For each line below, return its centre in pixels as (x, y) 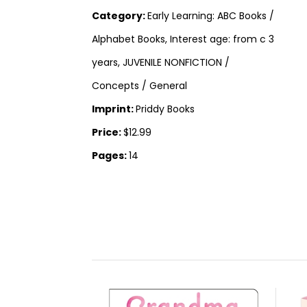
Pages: (111, 156)
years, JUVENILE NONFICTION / (161, 63)
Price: (108, 133)
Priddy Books (165, 109)
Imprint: (114, 109)
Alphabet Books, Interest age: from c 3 (183, 39)
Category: (120, 16)
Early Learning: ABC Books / (211, 16)
